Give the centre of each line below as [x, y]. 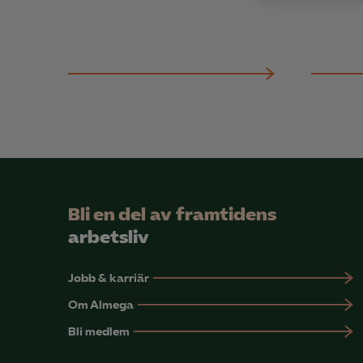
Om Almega [101, 305]
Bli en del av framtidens [172, 215]
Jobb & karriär [109, 278]
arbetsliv [109, 237]
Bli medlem [99, 332]
